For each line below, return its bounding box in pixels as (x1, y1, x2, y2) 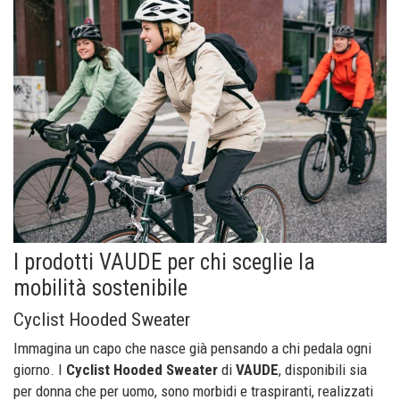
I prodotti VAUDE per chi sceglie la (13, 248, 315, 275)
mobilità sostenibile (13, 274, 187, 301)
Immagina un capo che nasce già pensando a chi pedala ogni (13, 338, 371, 357)
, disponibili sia (279, 360, 367, 379)
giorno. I (13, 360, 66, 379)
